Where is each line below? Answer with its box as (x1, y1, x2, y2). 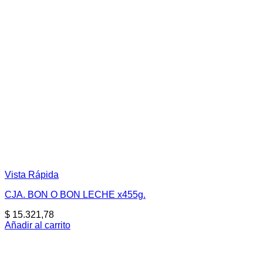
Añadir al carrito (5, 220, 70, 231)
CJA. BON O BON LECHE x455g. (5, 190, 146, 200)
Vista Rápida (5, 170, 59, 180)
